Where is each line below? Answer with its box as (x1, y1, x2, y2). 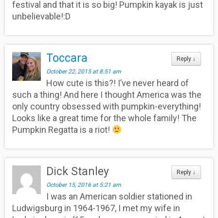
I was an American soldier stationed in (46, 191, 193, 201)
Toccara (46, 51, 88, 65)
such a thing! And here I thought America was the (12, 89, 201, 100)
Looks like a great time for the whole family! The (12, 112, 197, 123)
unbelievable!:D (12, 11, 71, 21)
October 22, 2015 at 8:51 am (46, 68, 122, 75)
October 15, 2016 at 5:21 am (46, 181, 122, 188)
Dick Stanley (46, 164, 109, 178)
